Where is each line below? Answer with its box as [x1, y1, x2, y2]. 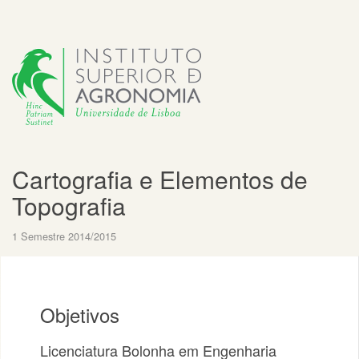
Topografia [12, 188, 126, 223]
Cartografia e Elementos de [12, 162, 308, 196]
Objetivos [40, 301, 119, 329]
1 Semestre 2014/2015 [12, 228, 116, 244]
